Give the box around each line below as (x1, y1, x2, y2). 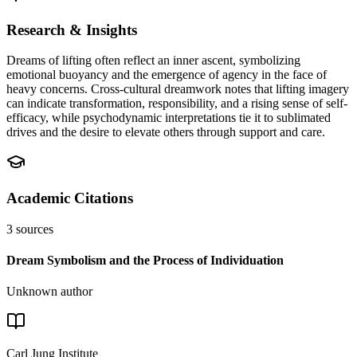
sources (16, 222, 53, 236)
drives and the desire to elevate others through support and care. (6, 125, 325, 139)
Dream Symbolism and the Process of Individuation (6, 253, 284, 267)
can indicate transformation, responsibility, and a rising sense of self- (6, 96, 347, 111)
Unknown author (6, 284, 92, 299)
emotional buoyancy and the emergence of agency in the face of (6, 68, 327, 82)
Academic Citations (6, 189, 133, 206)
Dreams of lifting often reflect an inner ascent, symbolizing (6, 53, 300, 68)
